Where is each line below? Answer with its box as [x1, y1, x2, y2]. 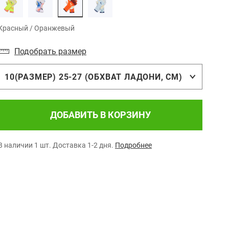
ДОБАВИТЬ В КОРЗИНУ [50, 109, 151, 120]
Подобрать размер [14, 47, 86, 56]
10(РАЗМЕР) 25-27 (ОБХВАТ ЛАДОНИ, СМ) [5, 72, 182, 82]
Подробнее [115, 141, 152, 149]
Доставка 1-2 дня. [53, 141, 113, 149]
